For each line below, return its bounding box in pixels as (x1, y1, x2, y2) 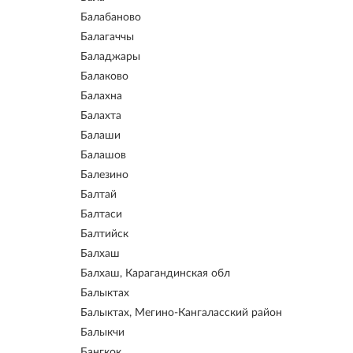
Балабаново (80, 12, 141, 23)
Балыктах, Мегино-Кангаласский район (80, 307, 282, 318)
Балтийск (80, 229, 128, 240)
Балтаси (80, 209, 122, 220)
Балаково (80, 71, 128, 82)
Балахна (80, 91, 122, 102)
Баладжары (80, 51, 140, 62)
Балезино (80, 169, 128, 180)
